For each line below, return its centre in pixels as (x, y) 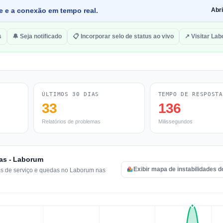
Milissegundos (175, 121)
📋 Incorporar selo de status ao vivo (123, 36)
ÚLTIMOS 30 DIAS (70, 94)
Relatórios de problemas (71, 121)
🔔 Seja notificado (37, 36)
